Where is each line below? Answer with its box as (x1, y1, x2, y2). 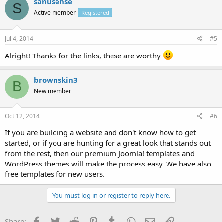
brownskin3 (34, 74, 78, 85)
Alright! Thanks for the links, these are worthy (5, 50, 163, 60)
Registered (81, 9, 109, 17)
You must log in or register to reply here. (52, 191, 170, 200)
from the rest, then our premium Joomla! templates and (5, 148, 195, 159)
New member (34, 86, 71, 95)
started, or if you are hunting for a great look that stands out (5, 138, 211, 148)
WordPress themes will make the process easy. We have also (5, 159, 211, 169)
